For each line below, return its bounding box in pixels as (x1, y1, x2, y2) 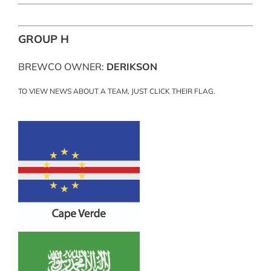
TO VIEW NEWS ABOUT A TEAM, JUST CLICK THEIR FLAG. (18, 86, 215, 96)
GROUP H (18, 31, 69, 46)
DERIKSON (106, 60, 157, 73)
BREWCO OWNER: (18, 60, 106, 73)
